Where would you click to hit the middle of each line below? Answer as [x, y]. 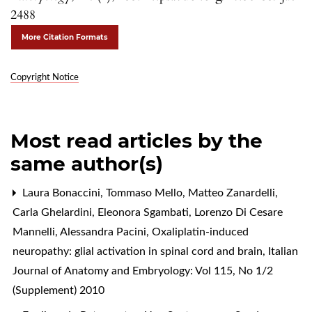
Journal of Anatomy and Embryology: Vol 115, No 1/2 [143, 271]
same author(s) [87, 163]
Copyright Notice [45, 77]
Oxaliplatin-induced [200, 232]
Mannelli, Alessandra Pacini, [82, 232]
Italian [283, 251]
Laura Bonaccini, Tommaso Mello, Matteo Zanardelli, [149, 193]
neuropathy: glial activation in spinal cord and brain [139, 251]
